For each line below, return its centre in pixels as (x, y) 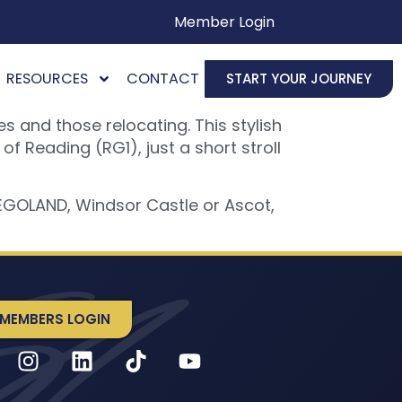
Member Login (224, 22)
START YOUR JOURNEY (299, 78)
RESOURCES (47, 79)
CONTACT (163, 79)
